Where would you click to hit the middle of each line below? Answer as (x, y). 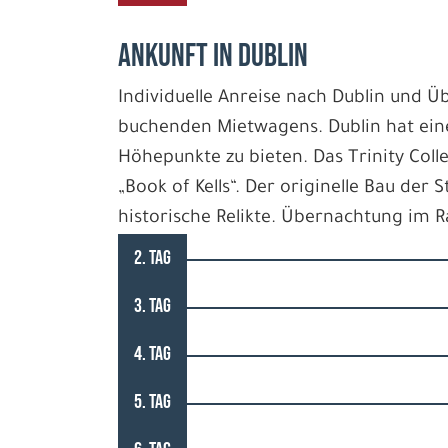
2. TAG (152, 258)
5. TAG (152, 402)
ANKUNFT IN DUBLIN (213, 56)
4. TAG (152, 354)
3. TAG (152, 306)
